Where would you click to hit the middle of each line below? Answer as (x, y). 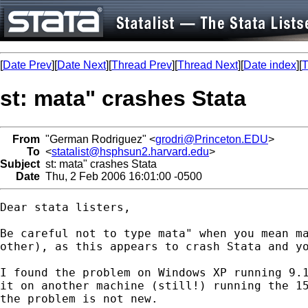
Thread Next (208, 65)
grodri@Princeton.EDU (212, 139)
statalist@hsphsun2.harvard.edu (130, 151)
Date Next (81, 65)
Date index (270, 65)
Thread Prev (142, 65)
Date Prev (27, 65)
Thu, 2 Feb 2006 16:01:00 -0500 (121, 176)
